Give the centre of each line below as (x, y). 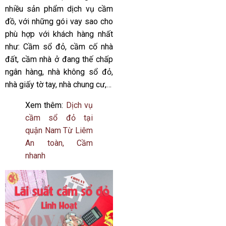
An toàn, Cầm (59, 143)
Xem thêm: (46, 105)
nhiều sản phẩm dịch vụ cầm (59, 9)
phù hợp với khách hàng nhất (59, 34)
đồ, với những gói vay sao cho (59, 21)
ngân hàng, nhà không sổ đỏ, (59, 72)
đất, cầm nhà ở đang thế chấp (59, 59)
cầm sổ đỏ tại (59, 118)
